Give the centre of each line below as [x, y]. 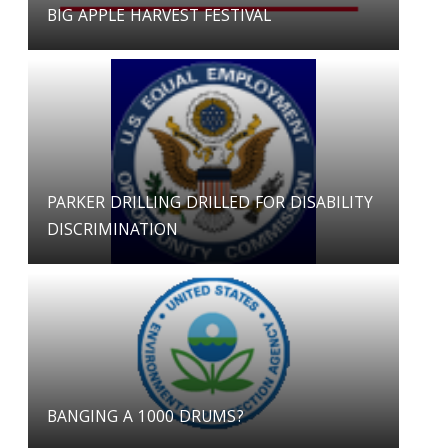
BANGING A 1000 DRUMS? [146, 419]
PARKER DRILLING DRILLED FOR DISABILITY [210, 205]
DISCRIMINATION [113, 232]
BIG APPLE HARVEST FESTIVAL [159, 18]
